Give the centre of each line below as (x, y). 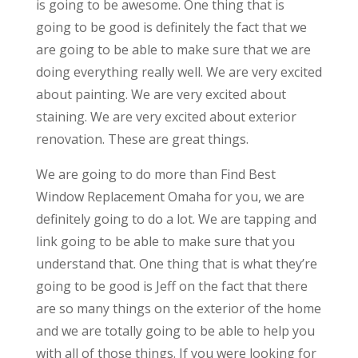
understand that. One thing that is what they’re (176, 263)
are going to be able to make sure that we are (173, 49)
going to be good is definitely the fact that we (171, 27)
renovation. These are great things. (142, 139)
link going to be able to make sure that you (165, 241)
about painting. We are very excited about (161, 94)
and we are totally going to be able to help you (175, 330)
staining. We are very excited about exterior (166, 116)
